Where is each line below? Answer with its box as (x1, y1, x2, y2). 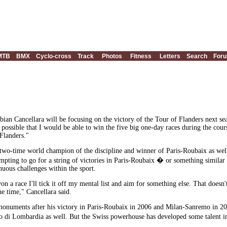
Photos (102, 53, 122, 60)
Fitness (130, 53, 152, 60)
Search (186, 53, 207, 60)
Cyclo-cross (36, 53, 71, 60)
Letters (160, 53, 180, 60)
